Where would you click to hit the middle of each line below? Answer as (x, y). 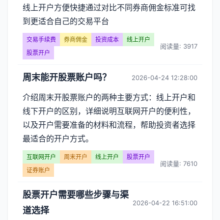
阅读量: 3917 (179, 46)
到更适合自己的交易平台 (66, 21)
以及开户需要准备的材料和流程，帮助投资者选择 (109, 125)
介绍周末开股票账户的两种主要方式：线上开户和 (109, 97)
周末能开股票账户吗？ (67, 77)
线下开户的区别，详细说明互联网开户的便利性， (109, 111)
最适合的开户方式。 (58, 138)
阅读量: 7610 (179, 163)
